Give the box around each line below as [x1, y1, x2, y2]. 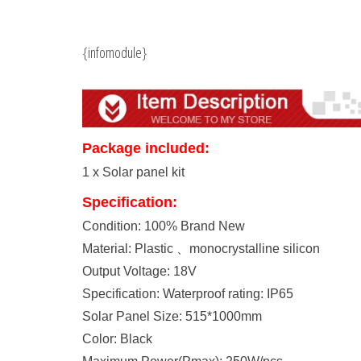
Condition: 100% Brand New [82, 218, 245, 233]
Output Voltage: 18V [82, 263, 197, 278]
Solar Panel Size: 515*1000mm [82, 309, 262, 323]
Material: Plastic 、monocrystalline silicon [82, 241, 320, 255]
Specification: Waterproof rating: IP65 [82, 286, 293, 301]
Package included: [82, 139, 210, 156]
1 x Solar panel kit [82, 164, 185, 179]
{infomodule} [82, 43, 147, 63]
